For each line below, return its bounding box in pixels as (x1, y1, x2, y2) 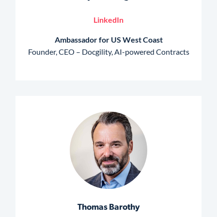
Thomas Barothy (77, 203, 140, 212)
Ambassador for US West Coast (54, 35, 163, 45)
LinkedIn (93, 15, 124, 25)
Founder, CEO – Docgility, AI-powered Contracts (28, 47, 189, 57)
